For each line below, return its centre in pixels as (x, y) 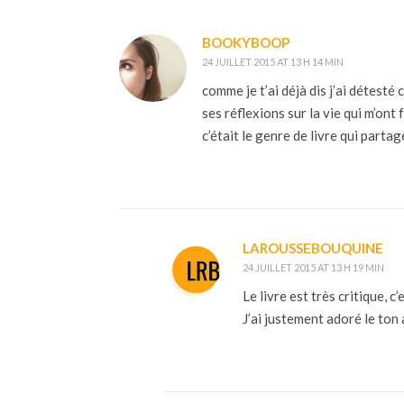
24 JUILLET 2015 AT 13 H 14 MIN (273, 62)
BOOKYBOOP (246, 43)
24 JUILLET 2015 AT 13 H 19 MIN (313, 268)
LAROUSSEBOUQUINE (313, 248)
